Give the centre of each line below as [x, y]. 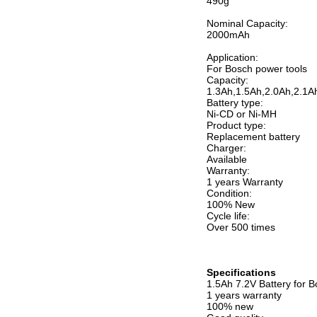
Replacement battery [253, 137]
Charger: [226, 148]
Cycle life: [228, 216]
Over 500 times [241, 227]
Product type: [236, 125]
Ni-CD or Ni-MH [242, 114]
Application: [232, 57]
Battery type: [235, 103]
